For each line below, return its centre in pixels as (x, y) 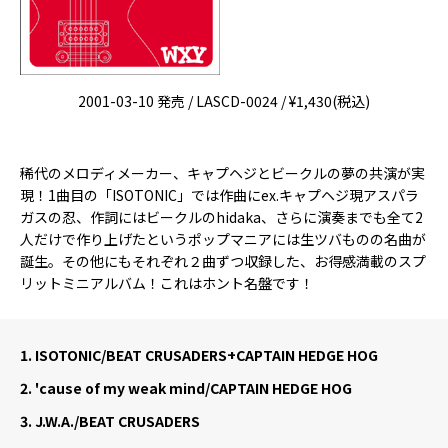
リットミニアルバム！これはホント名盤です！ (167, 283)
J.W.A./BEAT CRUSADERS (116, 421)
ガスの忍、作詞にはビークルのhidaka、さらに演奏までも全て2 (221, 217)
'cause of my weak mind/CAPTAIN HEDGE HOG (192, 388)
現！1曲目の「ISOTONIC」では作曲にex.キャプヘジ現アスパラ (219, 195)
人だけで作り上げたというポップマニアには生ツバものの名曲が (223, 239)
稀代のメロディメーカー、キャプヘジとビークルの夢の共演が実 (222, 173)
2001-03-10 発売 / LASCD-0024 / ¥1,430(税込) (224, 101)
